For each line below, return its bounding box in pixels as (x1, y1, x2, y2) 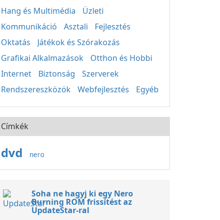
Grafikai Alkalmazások (1, 53, 83, 63)
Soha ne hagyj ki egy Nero (31, 188, 133, 199)
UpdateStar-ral (31, 205, 89, 216)
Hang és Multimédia (1, 5, 76, 16)
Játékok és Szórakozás (37, 37, 120, 48)
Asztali (64, 21, 88, 32)
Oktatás (1, 37, 30, 48)
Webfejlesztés (78, 84, 129, 95)
